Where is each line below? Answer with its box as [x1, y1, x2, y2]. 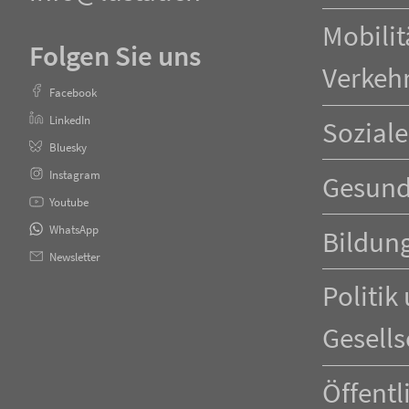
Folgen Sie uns [29, 37, 201, 75]
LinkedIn [49, 111, 90, 127]
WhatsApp [49, 221, 99, 236]
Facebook [49, 84, 97, 100]
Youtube [49, 194, 89, 209]
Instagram [49, 166, 100, 182]
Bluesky [49, 139, 87, 154]
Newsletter [49, 248, 100, 264]
